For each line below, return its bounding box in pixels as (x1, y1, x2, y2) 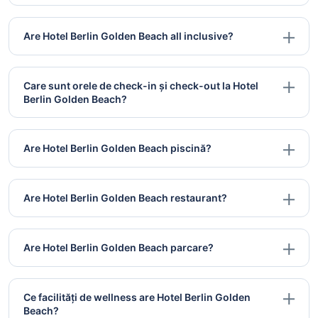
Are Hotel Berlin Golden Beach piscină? (23, 142, 212, 155)
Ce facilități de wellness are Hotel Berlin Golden (23, 291, 251, 304)
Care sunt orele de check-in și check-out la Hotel (23, 79, 258, 92)
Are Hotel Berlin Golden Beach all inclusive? (23, 30, 234, 43)
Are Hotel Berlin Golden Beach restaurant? (23, 192, 227, 204)
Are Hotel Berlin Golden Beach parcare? (23, 241, 214, 254)
